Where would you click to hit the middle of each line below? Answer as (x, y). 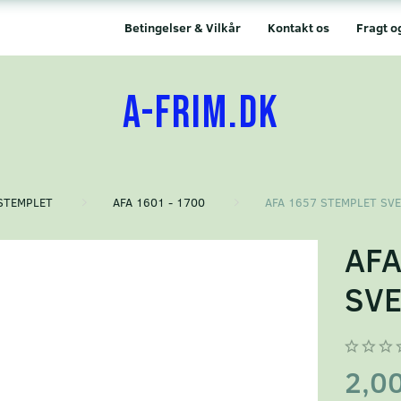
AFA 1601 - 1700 (159, 202)
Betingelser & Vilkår (183, 27)
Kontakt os (299, 27)
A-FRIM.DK (200, 114)
